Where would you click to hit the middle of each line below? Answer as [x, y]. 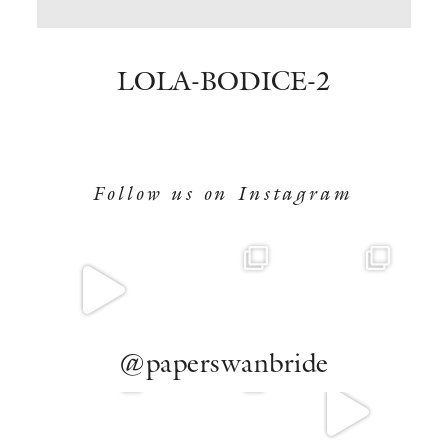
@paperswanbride [224, 362]
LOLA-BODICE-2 [224, 80]
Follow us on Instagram [224, 192]
